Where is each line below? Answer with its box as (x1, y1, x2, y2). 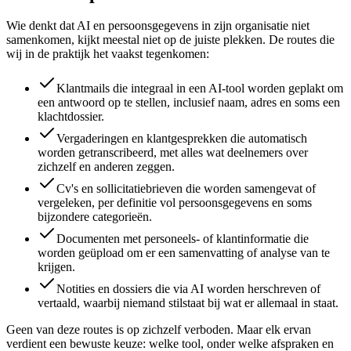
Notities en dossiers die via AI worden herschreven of (56, 282, 320, 296)
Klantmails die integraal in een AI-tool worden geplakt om (56, 81, 343, 96)
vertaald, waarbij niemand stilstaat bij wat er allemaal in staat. (38, 296, 338, 310)
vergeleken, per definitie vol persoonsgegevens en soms (38, 196, 312, 210)
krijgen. (38, 260, 75, 274)
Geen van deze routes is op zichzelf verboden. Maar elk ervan (6, 323, 311, 337)
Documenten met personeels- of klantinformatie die (56, 232, 309, 246)
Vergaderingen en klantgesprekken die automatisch (56, 132, 307, 146)
